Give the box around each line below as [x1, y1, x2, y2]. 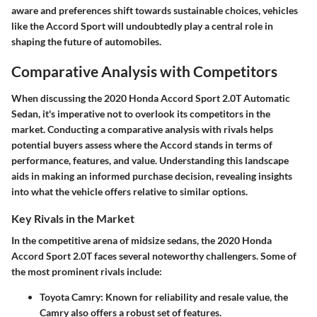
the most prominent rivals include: [11, 265, 162, 277]
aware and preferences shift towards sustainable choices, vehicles [11, 4, 298, 17]
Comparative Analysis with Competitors [11, 62, 277, 81]
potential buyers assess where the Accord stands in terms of [11, 138, 272, 151]
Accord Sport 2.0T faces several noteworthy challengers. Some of [11, 249, 296, 262]
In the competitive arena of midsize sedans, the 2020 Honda [11, 234, 272, 246]
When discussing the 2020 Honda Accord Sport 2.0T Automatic [11, 91, 290, 104]
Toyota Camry [40, 290, 100, 303]
